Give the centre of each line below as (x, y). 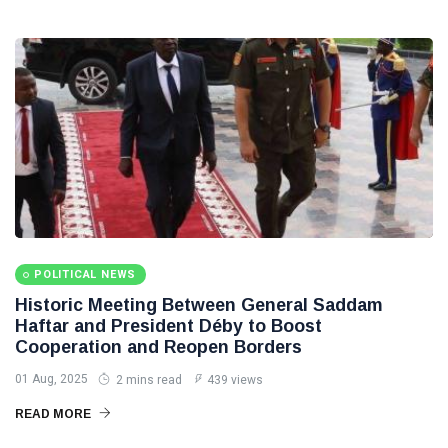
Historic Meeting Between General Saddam (199, 305)
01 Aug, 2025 (51, 379)
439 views (235, 380)
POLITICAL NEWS (85, 274)
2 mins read (147, 380)
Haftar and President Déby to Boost (168, 326)
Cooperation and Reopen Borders (158, 347)
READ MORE (54, 414)
